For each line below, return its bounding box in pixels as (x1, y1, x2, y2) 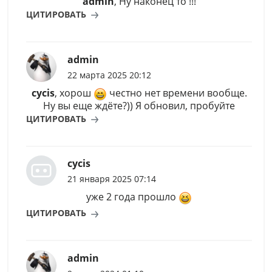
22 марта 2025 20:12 (67, 69, 151, 81)
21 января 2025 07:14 (67, 173, 156, 185)
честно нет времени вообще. (106, 86, 247, 100)
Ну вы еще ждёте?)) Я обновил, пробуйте (43, 98, 235, 112)
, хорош (54, 86, 93, 100)
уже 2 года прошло (86, 190, 178, 204)
